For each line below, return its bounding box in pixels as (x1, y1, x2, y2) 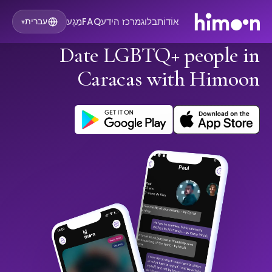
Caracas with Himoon (76, 66, 260, 92)
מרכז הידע (101, 15, 141, 28)
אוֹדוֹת (157, 15, 179, 28)
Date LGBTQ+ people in (59, 42, 260, 69)
